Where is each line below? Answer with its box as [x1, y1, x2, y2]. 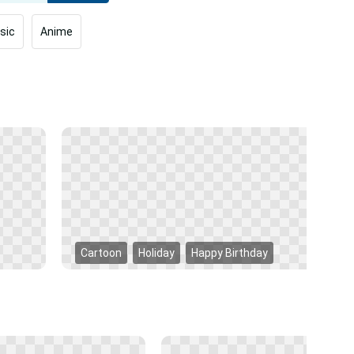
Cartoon [81, 247, 122, 260]
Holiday [138, 247, 175, 260]
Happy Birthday [191, 247, 268, 260]
